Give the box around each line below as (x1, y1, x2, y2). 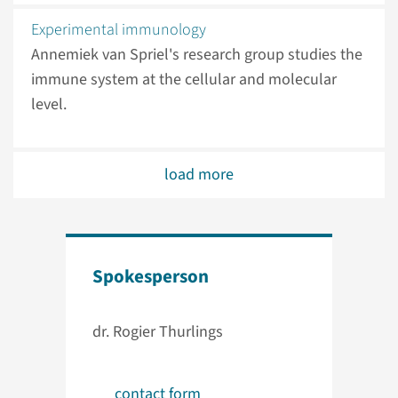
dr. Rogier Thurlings (92, 321, 223, 344)
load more (164, 163, 234, 187)
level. (31, 93, 70, 116)
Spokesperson (92, 263, 209, 291)
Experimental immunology (31, 19, 206, 42)
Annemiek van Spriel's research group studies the (31, 44, 362, 67)
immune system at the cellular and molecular (31, 68, 337, 92)
